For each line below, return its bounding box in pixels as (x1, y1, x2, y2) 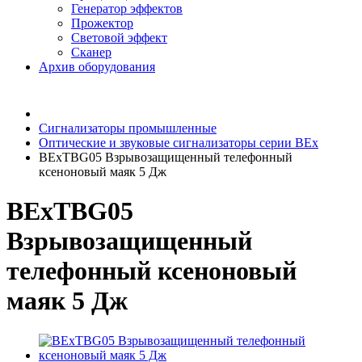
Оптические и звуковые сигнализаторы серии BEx (39, 136, 318, 149)
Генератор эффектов (71, 2, 183, 15)
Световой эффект (71, 31, 167, 44)
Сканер (71, 45, 112, 59)
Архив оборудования (39, 60, 155, 74)
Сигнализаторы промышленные (39, 121, 217, 135)
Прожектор (71, 16, 133, 30)
